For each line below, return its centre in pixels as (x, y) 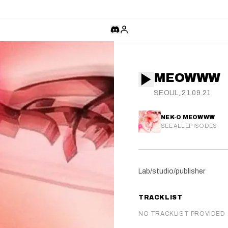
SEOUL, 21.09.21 (182, 93)
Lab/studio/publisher (172, 171)
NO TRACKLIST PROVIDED (182, 214)
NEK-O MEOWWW (188, 117)
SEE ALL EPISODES (189, 125)
